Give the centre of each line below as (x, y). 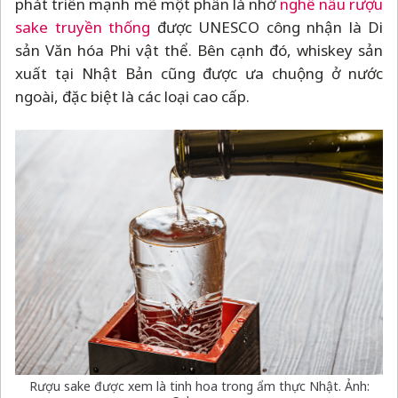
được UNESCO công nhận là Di (267, 27)
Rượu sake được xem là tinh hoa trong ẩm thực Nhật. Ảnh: (199, 386)
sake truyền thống (83, 27)
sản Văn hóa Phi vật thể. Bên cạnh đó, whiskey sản (199, 50)
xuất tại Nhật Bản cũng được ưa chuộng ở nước (199, 73)
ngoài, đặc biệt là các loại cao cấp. (132, 96)
